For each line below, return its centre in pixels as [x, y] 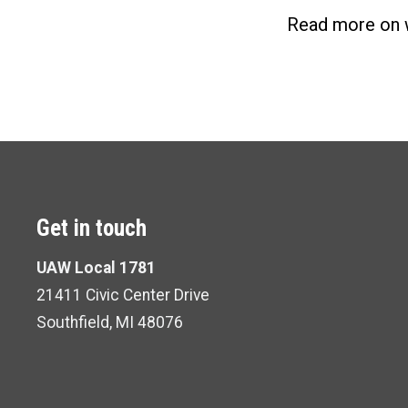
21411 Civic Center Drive [123, 295]
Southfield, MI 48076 [110, 322]
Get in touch [92, 229]
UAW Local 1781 [96, 267]
